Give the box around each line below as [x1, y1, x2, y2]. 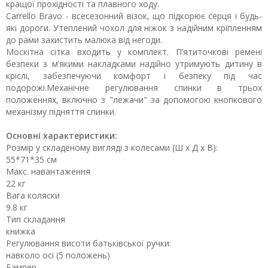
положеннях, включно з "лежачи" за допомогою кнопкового [6, 94, 262, 105]
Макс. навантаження [6, 166, 90, 177]
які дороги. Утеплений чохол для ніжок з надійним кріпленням [6, 22, 262, 33]
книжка [6, 226, 35, 237]
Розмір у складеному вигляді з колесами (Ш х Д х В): [6, 142, 218, 153]
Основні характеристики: [6, 130, 117, 141]
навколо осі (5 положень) [6, 249, 110, 261]
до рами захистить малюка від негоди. [6, 34, 162, 45]
